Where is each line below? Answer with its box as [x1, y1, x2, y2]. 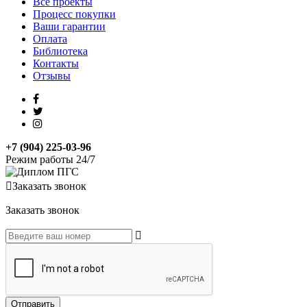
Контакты [33, 58, 79, 70]
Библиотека [33, 45, 88, 58]
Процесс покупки [33, 8, 116, 21]
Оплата [33, 33, 67, 45]
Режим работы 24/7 [5, 153, 95, 166]
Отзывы [33, 70, 71, 82]
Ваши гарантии [33, 21, 106, 33]
